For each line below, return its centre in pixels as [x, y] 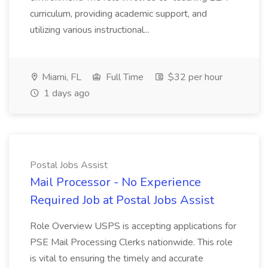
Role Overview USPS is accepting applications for [133, 226]
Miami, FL [60, 77]
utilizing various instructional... [91, 30]
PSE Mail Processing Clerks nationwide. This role [131, 242]
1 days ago [66, 93]
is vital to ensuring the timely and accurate [117, 258]
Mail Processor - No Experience [115, 182]
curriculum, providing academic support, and [118, 14]
